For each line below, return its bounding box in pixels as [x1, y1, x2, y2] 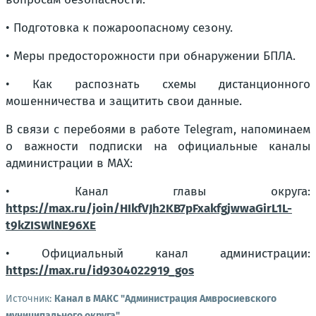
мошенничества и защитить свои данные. [6, 94, 242, 109]
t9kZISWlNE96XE [6, 218, 96, 233]
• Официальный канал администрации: [6, 246, 310, 261]
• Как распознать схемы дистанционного [6, 77, 310, 92]
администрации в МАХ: [6, 156, 133, 171]
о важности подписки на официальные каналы [6, 139, 310, 154]
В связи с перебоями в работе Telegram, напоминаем [6, 122, 310, 137]
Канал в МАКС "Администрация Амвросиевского [54, 293, 276, 305]
